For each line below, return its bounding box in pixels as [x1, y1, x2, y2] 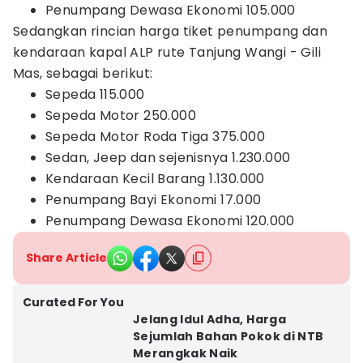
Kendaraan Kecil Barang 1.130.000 [45, 169, 265, 188]
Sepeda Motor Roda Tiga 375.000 [45, 127, 265, 146]
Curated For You [23, 294, 124, 310]
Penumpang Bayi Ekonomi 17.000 [45, 190, 262, 209]
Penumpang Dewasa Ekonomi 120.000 [45, 211, 295, 230]
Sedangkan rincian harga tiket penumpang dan [13, 22, 328, 41]
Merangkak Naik [132, 345, 238, 361]
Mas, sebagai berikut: [13, 64, 153, 83]
